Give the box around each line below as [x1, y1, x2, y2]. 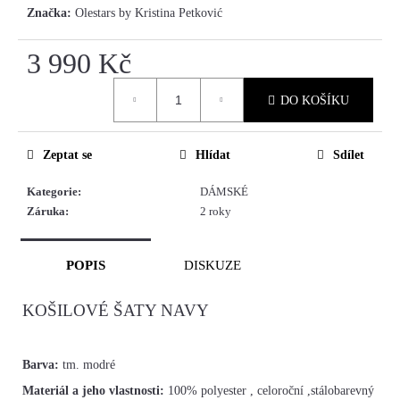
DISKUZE [184, 258, 241, 273]
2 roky [200, 204, 231, 219]
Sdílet [333, 148, 364, 162]
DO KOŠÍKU [280, 93, 349, 107]
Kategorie [27, 185, 78, 199]
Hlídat [195, 148, 230, 162]
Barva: [22, 358, 59, 372]
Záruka [27, 204, 65, 219]
